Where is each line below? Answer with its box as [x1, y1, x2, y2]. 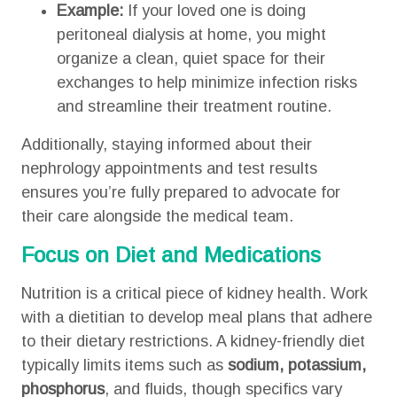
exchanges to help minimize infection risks [56, 74, 357, 91]
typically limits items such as [20, 356, 228, 374]
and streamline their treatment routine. [56, 97, 336, 115]
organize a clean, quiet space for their [56, 50, 325, 67]
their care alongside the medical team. [20, 207, 293, 225]
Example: [56, 2, 123, 19]
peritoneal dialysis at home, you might [56, 26, 326, 43]
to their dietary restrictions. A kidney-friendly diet [20, 332, 365, 350]
